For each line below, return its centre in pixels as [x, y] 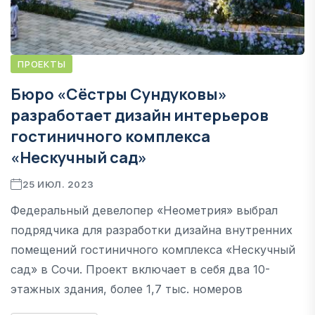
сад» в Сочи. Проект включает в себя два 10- [140, 269]
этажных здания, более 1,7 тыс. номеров [127, 289]
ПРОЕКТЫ [42, 64]
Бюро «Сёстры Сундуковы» [119, 94]
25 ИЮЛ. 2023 [58, 184]
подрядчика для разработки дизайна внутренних [152, 230]
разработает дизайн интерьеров [140, 115]
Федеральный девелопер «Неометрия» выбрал [144, 210]
